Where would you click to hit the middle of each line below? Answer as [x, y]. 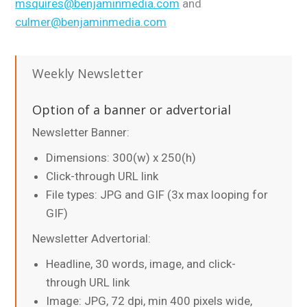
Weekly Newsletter [88, 74]
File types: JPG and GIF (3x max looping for [157, 195]
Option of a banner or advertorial [132, 110]
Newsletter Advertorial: [92, 239]
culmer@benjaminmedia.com [91, 22]
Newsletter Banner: [81, 133]
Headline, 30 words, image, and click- [141, 264]
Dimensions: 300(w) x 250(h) [121, 158]
